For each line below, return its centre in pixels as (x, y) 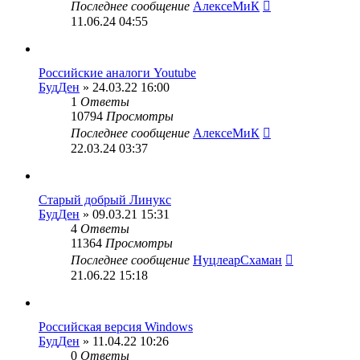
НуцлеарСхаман (237, 260)
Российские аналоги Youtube (117, 73)
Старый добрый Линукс (105, 200)
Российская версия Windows (116, 327)
